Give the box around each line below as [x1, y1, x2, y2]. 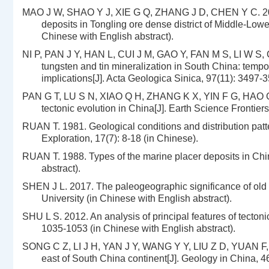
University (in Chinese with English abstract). [41, 193, 232, 204]
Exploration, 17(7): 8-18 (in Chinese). [41, 133, 198, 144]
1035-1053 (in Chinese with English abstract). [41, 223, 235, 234]
